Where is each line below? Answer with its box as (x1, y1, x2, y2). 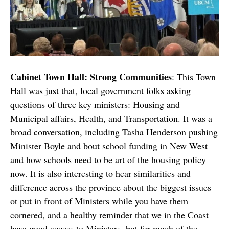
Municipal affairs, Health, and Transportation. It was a (10, 112, 212, 124)
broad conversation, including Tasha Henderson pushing (10, 126, 218, 138)
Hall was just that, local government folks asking (10, 84, 191, 97)
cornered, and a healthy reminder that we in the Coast (10, 209, 209, 221)
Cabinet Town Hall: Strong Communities (10, 70, 172, 83)
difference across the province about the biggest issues (10, 181, 211, 193)
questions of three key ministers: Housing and (10, 98, 180, 110)
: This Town (172, 71, 216, 83)
